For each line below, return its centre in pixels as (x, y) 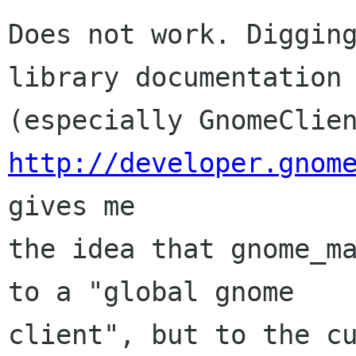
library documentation (175, 77)
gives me (72, 206)
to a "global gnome (151, 292)
